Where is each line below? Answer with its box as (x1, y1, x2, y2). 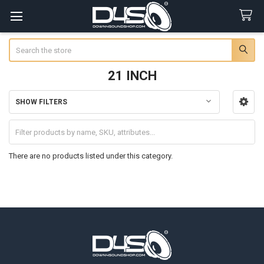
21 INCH (107, 68, 157, 83)
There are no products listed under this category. (8, 151, 173, 160)
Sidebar (8, 107, 47, 120)
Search (8, 39, 32, 48)
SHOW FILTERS (15, 97, 67, 106)
